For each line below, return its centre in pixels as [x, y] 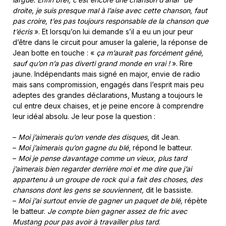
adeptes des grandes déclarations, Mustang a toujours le [108, 95]
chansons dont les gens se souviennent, [78, 190]
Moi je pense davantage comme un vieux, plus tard [103, 158]
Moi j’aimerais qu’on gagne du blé [73, 147]
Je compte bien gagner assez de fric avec [117, 211]
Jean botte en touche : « [54, 52]
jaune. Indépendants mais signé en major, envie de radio [106, 74]
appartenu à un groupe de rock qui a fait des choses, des [107, 179]
